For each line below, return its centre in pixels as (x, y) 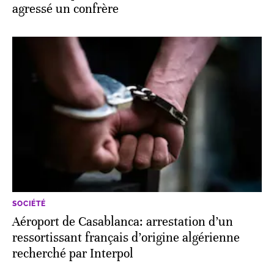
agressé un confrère (65, 9)
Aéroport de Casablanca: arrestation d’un (123, 221)
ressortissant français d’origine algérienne (126, 237)
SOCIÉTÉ (29, 203)
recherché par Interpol (73, 253)
